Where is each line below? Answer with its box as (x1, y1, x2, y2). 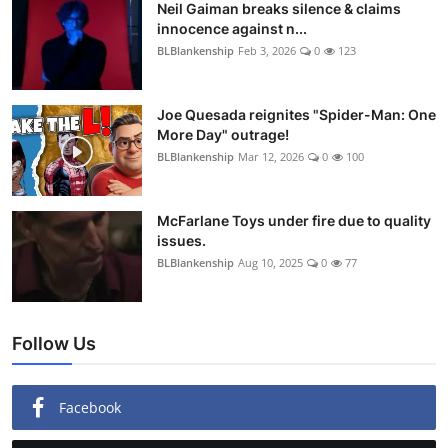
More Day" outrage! (157, 126, 289, 144)
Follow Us (12, 333, 96, 355)
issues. (157, 232, 206, 250)
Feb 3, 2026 (238, 43, 296, 59)
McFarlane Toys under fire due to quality (157, 212, 431, 230)
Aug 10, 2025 (238, 255, 303, 271)
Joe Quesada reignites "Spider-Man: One (157, 106, 436, 124)
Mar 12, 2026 (238, 149, 304, 165)
